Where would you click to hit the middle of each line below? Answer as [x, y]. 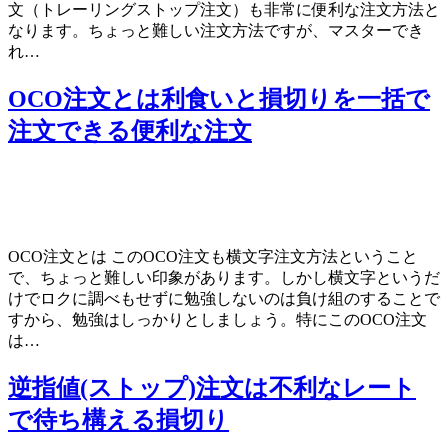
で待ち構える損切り [118, 419]
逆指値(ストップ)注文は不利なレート [212, 387]
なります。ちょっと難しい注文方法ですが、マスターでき [216, 30]
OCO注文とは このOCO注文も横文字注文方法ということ [213, 256]
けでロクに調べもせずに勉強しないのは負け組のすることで [224, 298]
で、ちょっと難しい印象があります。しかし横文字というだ [224, 277]
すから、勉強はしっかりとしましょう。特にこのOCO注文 [217, 319]
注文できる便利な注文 [130, 130]
